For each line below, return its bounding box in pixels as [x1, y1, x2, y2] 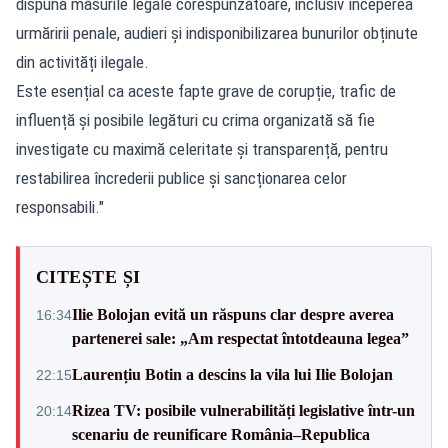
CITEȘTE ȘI [36, 266, 141, 287]
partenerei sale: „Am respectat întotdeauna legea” [72, 329, 409, 347]
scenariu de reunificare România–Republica [72, 425, 370, 443]
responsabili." [16, 196, 104, 217]
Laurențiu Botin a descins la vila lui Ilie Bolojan [72, 365, 393, 383]
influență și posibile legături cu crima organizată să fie [16, 109, 375, 130]
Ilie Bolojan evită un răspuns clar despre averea [72, 305, 394, 323]
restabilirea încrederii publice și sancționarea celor [16, 167, 347, 188]
